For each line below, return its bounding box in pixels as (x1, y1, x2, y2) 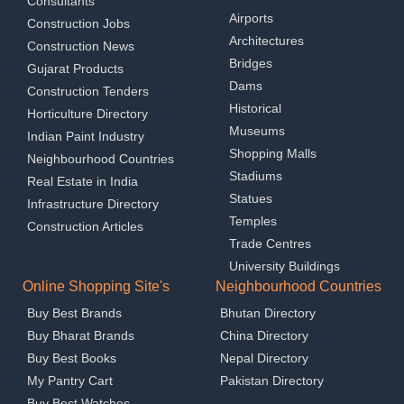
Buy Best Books (27, 350, 116, 365)
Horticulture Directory (27, 106, 148, 121)
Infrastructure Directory (27, 196, 159, 211)
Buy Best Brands (27, 305, 122, 320)
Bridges (229, 55, 272, 70)
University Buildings (229, 258, 340, 273)
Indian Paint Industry (27, 128, 144, 143)
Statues (229, 190, 272, 206)
